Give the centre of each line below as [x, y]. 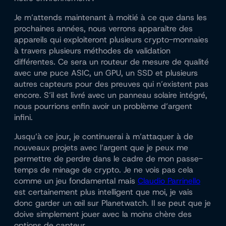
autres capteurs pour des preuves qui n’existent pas [111, 84]
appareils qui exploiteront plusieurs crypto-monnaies [111, 40]
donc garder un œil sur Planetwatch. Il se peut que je [112, 203]
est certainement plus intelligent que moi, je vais [103, 192]
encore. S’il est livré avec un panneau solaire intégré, [111, 95]
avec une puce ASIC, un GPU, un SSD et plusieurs [106, 73]
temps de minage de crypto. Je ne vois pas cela [104, 170]
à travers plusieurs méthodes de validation [92, 51]
